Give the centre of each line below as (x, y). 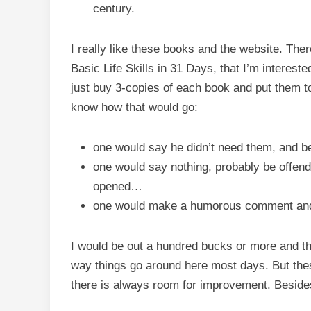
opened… (118, 186)
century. (114, 9)
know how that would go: (134, 107)
